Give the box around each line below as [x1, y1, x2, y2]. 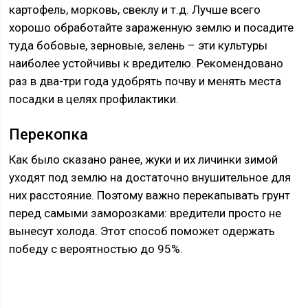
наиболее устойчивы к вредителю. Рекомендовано [9, 56, 284, 70]
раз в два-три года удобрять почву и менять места [9, 74, 282, 88]
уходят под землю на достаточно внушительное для [9, 170, 291, 184]
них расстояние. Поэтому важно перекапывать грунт [9, 188, 291, 202]
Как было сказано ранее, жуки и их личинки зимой [9, 153, 278, 166]
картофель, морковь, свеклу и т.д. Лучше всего [9, 3, 261, 16]
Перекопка [9, 126, 89, 143]
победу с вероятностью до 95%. [9, 242, 184, 256]
